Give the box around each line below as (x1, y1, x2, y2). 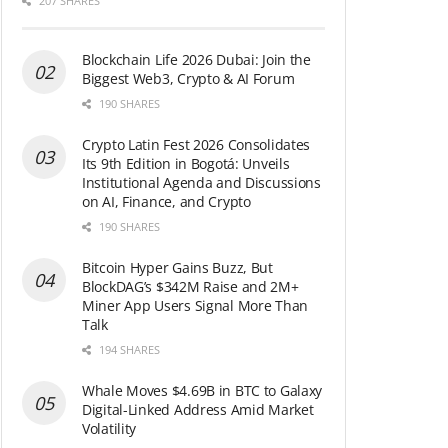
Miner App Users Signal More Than (82, 295, 309, 315)
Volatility (82, 418, 137, 438)
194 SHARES (96, 341, 160, 357)
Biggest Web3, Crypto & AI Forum (82, 68, 295, 88)
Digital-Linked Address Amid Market (82, 399, 314, 419)
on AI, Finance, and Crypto (82, 191, 251, 211)
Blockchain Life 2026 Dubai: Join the (82, 49, 311, 69)
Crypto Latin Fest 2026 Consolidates (82, 134, 311, 154)
